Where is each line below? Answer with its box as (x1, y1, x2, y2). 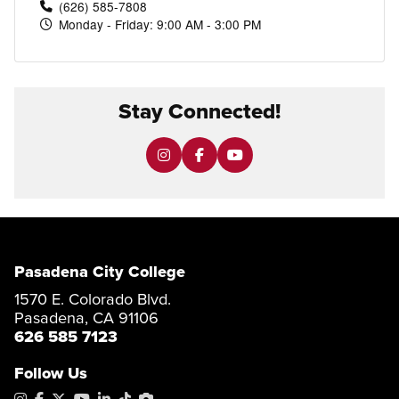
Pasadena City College (14, 259, 186, 284)
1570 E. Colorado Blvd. (14, 287, 172, 312)
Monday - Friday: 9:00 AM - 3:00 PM (58, 14, 261, 33)
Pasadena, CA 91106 (14, 305, 159, 330)
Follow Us (14, 361, 88, 386)
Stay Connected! (118, 95, 281, 128)
